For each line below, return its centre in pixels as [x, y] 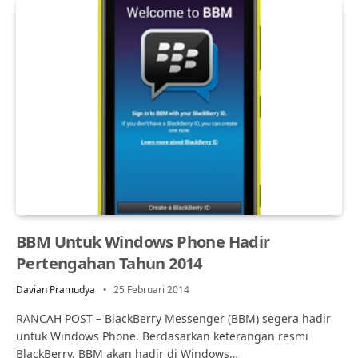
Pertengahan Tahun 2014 [109, 263]
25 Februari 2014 [151, 289]
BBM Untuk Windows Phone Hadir [143, 241]
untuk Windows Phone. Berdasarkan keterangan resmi [162, 336]
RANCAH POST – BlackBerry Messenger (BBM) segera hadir [173, 318]
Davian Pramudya [56, 289]
